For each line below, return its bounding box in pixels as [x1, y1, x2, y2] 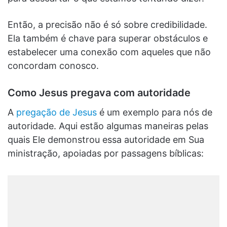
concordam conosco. [8, 60, 99, 71]
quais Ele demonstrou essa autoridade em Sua [8, 134, 204, 145]
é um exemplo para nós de [97, 106, 212, 118]
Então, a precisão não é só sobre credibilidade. [8, 19, 207, 30]
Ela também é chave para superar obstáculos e [8, 32, 208, 44]
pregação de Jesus [16, 106, 97, 118]
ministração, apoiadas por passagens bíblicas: [8, 147, 204, 159]
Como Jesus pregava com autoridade [8, 86, 191, 99]
